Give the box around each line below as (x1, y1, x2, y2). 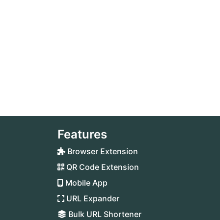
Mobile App (63, 178, 108, 188)
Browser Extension (65, 146, 138, 156)
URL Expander (64, 193, 119, 203)
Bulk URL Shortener (66, 209, 141, 219)
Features (57, 127, 107, 141)
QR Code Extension (64, 162, 139, 172)
